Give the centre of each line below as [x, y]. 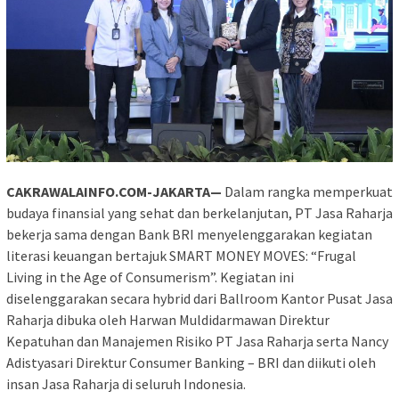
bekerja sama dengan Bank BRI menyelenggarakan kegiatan [189, 234]
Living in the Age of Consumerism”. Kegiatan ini [150, 277]
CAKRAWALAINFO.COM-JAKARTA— [114, 191]
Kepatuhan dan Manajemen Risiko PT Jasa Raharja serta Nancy [197, 341]
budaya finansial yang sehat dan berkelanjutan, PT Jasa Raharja [199, 212]
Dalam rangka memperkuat [307, 191]
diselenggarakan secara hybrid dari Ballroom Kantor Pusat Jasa [199, 298]
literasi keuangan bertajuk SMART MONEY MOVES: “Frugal [181, 255]
